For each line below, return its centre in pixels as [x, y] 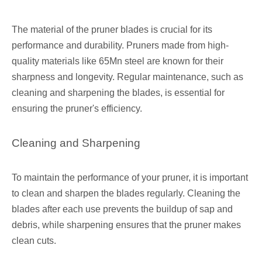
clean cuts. [34, 241]
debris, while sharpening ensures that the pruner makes [126, 225]
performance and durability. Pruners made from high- [120, 46]
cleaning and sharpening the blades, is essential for [118, 93]
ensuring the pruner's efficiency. [77, 109]
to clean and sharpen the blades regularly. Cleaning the [126, 194]
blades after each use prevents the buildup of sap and [122, 209]
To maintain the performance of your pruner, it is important [130, 178]
